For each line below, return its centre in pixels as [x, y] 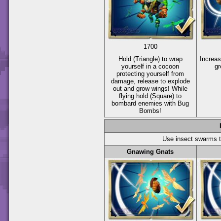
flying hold [135, 96]
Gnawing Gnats [150, 151]
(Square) [162, 96]
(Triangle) [147, 59]
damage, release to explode [150, 81]
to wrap [171, 59]
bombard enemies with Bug [150, 103]
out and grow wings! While [150, 88]
